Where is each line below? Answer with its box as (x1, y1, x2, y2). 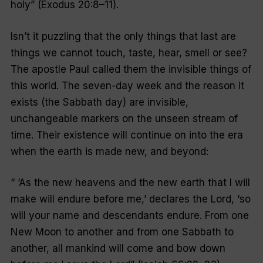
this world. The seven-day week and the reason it (10, 79, 244, 92)
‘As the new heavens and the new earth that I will (17, 177, 250, 189)
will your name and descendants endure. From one (10, 210, 249, 222)
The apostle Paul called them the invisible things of (10, 63, 251, 75)
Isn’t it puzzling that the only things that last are (10, 30, 236, 42)
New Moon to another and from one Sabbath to (10, 226, 234, 238)
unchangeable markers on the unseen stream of (10, 112, 238, 124)
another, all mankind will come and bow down (10, 242, 225, 255)
